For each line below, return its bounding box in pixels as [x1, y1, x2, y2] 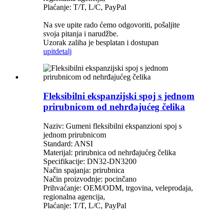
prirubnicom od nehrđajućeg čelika [43, 101, 185, 112]
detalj [55, 47, 72, 56]
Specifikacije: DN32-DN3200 [43, 157, 137, 165]
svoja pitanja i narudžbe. [43, 29, 118, 38]
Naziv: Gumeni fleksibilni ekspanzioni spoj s [43, 121, 182, 130]
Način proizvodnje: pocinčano [43, 174, 137, 183]
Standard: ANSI [43, 139, 93, 148]
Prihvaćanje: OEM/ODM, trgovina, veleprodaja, [43, 183, 193, 192]
